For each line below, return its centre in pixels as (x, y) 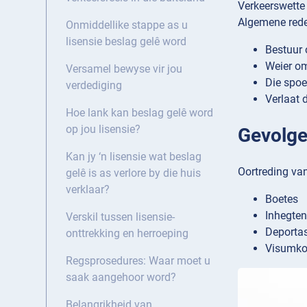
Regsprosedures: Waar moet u (138, 261)
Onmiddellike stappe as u (127, 25)
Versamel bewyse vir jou (124, 69)
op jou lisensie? (103, 130)
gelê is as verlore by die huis (133, 173)
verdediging (94, 86)
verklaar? (88, 190)
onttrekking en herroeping (127, 234)
